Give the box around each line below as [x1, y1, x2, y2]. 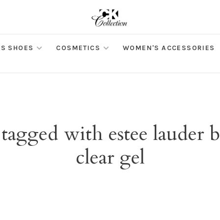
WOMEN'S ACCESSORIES [123, 44, 215, 52]
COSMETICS [56, 44, 101, 52]
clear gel [75, 144, 145, 171]
